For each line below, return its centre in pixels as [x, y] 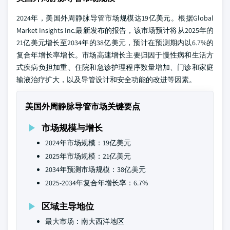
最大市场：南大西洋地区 [85, 221]
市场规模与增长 [72, 128]
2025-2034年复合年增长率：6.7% [97, 183]
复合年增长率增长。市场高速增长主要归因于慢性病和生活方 [115, 55]
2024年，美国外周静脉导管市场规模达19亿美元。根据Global [115, 18]
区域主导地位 [68, 206]
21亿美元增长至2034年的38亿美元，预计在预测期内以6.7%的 [115, 43]
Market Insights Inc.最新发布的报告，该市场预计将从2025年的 [115, 30]
